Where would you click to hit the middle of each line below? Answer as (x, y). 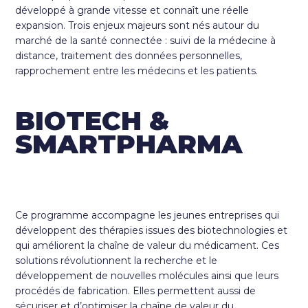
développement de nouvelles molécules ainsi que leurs (147, 276)
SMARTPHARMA (129, 144)
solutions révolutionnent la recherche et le (117, 261)
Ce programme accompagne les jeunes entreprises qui (147, 216)
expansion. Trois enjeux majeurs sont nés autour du (137, 26)
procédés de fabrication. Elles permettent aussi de (136, 291)
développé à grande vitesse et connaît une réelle (132, 11)
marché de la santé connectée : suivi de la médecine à (146, 41)
